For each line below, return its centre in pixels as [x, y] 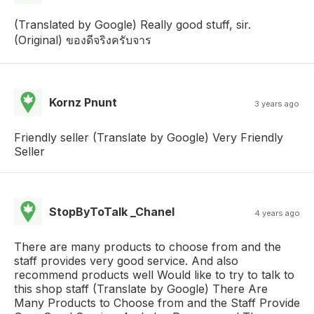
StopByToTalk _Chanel [112, 212]
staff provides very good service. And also [126, 261]
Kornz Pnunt [83, 103]
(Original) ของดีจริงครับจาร [83, 40]
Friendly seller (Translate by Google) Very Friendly [149, 138]
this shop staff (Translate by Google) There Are [141, 289]
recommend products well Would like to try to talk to [154, 275]
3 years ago [277, 104]
